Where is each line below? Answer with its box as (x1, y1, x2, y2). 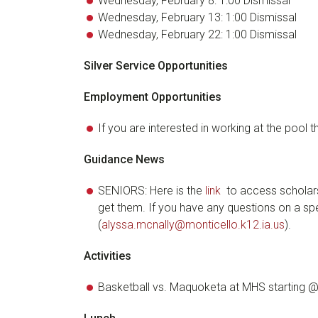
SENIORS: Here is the (98, 184, 205, 197)
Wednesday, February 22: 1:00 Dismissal (98, 28, 297, 41)
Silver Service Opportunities (84, 59, 228, 72)
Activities (84, 249, 131, 263)
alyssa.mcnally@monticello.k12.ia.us (102, 218, 285, 231)
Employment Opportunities (84, 90, 221, 104)
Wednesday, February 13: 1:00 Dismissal (98, 11, 297, 24)
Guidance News (84, 153, 165, 166)
